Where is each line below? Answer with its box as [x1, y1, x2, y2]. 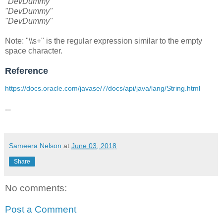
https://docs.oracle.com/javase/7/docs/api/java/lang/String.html [5, 84, 200, 92]
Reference [5, 65, 51, 76]
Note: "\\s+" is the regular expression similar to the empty [5, 36, 202, 45]
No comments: [5, 182, 67, 193]
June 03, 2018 [71, 141, 116, 150]
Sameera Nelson [9, 141, 61, 150]
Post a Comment [5, 204, 76, 215]
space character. [5, 46, 62, 55]
